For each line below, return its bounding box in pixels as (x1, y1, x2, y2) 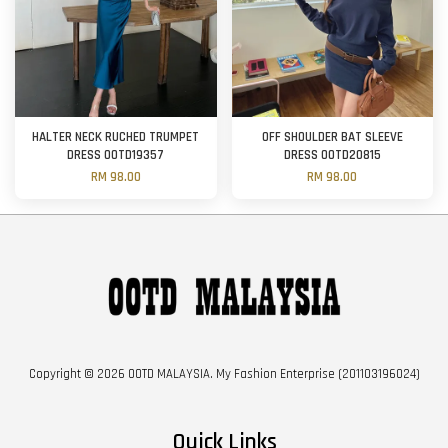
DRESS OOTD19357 (67, 146, 165, 164)
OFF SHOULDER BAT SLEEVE (261, 128, 403, 146)
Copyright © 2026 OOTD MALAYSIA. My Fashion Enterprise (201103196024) (28, 366, 420, 383)
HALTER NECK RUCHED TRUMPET (32, 128, 200, 146)
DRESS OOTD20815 (283, 146, 381, 164)
